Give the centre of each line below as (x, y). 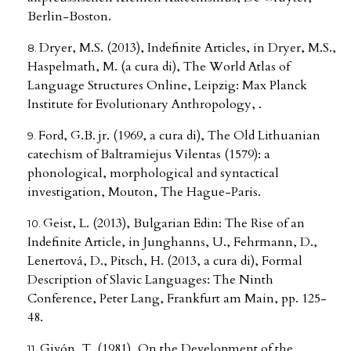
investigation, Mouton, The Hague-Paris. (144, 192)
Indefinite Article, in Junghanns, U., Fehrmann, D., (172, 242)
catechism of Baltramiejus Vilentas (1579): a (149, 154)
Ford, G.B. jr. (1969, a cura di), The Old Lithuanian (179, 135)
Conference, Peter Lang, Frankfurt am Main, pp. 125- (177, 298)
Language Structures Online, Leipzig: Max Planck (167, 85)
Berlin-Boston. (69, 16)
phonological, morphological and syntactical (153, 173)
